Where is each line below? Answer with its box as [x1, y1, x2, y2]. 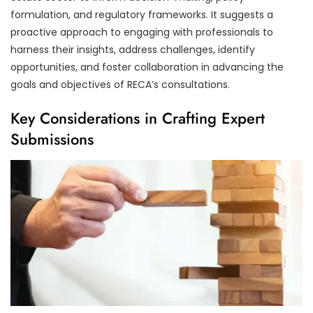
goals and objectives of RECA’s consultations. [10, 77, 230, 92]
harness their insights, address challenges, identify [10, 42, 255, 57]
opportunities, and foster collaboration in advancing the [10, 59, 284, 74]
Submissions [10, 127, 94, 150]
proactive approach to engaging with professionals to [10, 24, 273, 39]
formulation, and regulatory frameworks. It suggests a [10, 7, 273, 22]
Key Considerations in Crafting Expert [10, 106, 265, 129]
